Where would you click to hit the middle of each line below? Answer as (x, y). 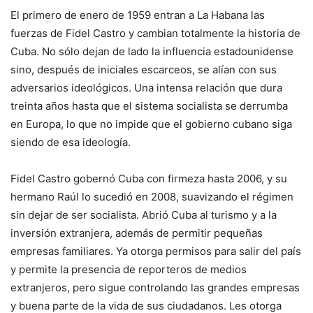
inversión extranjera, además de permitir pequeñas (137, 233)
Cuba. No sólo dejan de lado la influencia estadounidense (152, 52)
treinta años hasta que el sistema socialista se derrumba (149, 106)
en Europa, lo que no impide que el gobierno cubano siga (151, 124)
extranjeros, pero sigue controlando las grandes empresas (155, 288)
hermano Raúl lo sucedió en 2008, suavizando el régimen (152, 197)
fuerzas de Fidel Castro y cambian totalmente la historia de (155, 34)
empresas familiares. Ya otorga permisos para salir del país (156, 252)
